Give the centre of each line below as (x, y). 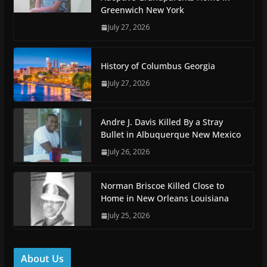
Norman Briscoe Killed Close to (162, 186)
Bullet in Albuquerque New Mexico (170, 135)
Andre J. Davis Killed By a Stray (162, 122)
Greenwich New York (142, 10)
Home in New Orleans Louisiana (164, 198)
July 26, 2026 (128, 152)
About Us (42, 259)
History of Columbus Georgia (158, 66)
